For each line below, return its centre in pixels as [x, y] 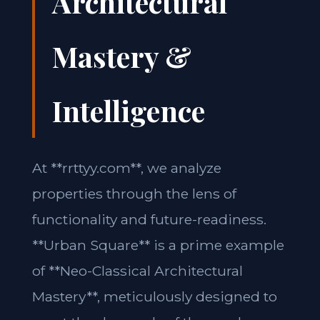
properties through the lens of [134, 194]
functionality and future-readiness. [149, 219]
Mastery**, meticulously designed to [154, 296]
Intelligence [128, 110]
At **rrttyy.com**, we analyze [126, 168]
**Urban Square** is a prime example [158, 245]
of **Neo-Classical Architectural [137, 271]
